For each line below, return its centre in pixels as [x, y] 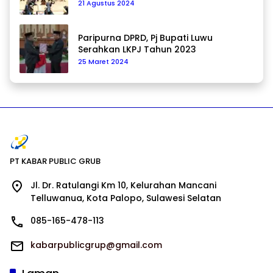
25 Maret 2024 [103, 62]
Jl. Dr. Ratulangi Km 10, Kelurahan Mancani [123, 186]
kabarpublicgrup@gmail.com [96, 245]
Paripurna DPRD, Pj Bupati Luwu [145, 38]
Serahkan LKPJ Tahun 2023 [137, 50]
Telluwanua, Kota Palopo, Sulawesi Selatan [126, 198]
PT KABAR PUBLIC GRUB [55, 161]
